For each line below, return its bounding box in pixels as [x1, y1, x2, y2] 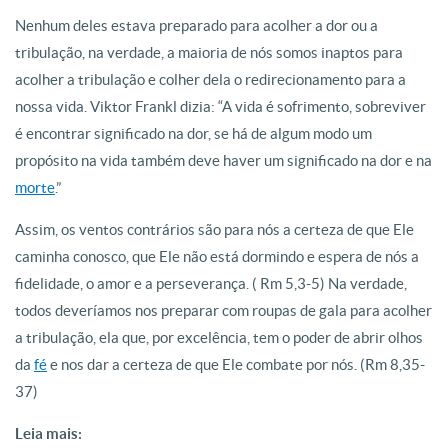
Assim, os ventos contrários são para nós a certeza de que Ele [15, 221, 414, 238]
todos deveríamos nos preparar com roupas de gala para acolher [15, 302, 432, 319]
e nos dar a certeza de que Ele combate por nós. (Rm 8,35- [47, 356, 425, 373]
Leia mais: [15, 425, 82, 442]
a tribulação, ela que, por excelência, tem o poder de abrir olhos [15, 329, 423, 346]
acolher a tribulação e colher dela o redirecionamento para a [15, 71, 406, 88]
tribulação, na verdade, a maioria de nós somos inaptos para [15, 44, 403, 61]
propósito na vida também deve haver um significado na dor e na [15, 152, 432, 169]
